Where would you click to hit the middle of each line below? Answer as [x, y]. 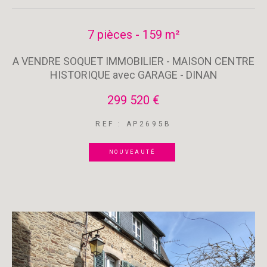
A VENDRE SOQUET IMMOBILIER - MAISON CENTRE [133, 61]
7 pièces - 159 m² [133, 35]
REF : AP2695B [133, 124]
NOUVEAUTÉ [132, 152]
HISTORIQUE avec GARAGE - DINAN [133, 75]
